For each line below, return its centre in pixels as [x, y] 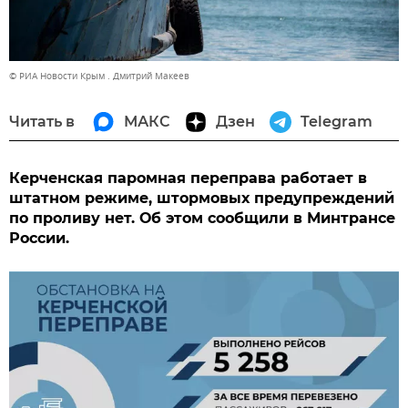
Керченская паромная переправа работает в [188, 178]
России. [39, 238]
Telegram [337, 121]
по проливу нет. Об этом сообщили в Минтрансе [202, 218]
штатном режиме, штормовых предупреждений [202, 198]
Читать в [42, 121]
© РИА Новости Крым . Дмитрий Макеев [99, 76]
